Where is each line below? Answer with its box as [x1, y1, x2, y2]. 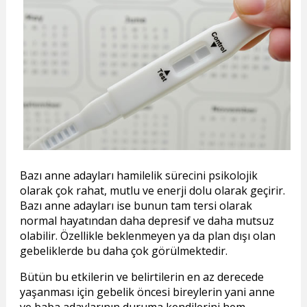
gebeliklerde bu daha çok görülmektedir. [19, 243, 228, 259]
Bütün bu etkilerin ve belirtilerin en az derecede [19, 269, 264, 285]
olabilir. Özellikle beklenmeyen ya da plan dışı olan [19, 228, 275, 244]
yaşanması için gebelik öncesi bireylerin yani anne [19, 284, 275, 300]
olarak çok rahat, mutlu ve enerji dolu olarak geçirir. [19, 183, 285, 199]
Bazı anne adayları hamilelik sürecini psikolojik [19, 168, 258, 184]
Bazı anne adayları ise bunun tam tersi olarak [19, 198, 252, 214]
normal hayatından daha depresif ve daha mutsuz [19, 213, 274, 229]
